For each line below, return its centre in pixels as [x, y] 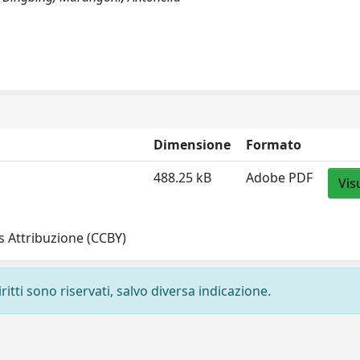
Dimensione [192, 145]
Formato [274, 145]
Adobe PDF [280, 178]
